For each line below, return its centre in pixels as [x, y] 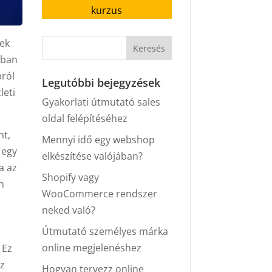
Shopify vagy [70, 178]
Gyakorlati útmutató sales [101, 102]
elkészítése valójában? [92, 156]
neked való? [68, 210]
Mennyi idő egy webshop [98, 140]
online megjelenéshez [91, 248]
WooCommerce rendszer [99, 194]
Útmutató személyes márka [105, 232]
